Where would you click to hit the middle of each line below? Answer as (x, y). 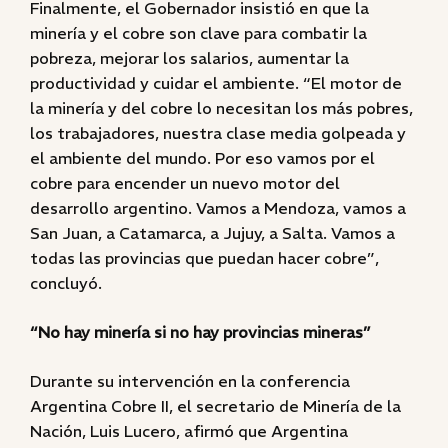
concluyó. (66, 283)
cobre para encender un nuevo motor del (185, 183)
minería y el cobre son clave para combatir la (198, 33)
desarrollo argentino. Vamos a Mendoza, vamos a (218, 208)
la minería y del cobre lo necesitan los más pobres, (221, 108)
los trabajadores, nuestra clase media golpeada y (218, 133)
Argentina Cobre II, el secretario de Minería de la (215, 406)
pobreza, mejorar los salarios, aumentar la (189, 58)
